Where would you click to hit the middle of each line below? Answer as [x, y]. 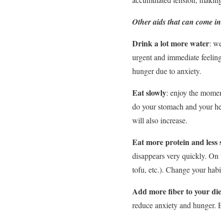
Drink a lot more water [171, 43]
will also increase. [160, 120]
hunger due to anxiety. [167, 71]
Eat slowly [149, 92]
